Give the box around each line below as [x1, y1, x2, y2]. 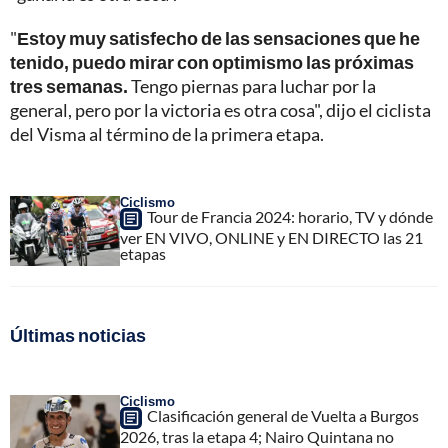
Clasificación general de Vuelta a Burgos [147, 406, 419, 426]
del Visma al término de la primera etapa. [10, 123, 324, 146]
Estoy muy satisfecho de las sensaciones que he [17, 27, 420, 50]
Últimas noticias [10, 324, 146, 347]
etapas [120, 244, 166, 264]
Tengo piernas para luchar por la [128, 75, 376, 98]
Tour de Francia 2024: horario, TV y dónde [147, 207, 433, 227]
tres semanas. [10, 75, 128, 98]
